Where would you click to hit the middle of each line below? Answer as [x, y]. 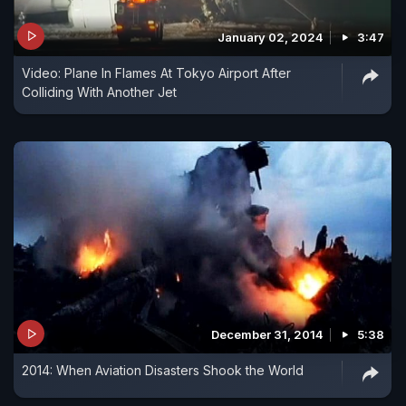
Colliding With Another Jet [99, 92]
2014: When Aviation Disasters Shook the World [163, 371]
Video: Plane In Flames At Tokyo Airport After [156, 72]
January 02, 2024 [271, 37]
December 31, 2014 [267, 335]
